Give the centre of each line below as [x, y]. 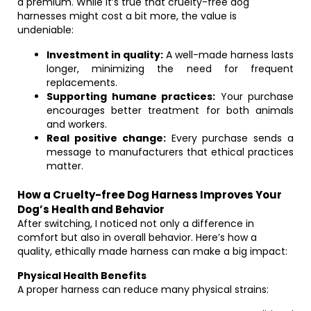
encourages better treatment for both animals [170, 110]
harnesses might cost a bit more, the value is [127, 16]
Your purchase [254, 96]
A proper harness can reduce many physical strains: [143, 289]
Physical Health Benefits [82, 276]
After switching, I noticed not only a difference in [136, 224]
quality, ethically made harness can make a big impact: [152, 251]
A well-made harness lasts [228, 55]
